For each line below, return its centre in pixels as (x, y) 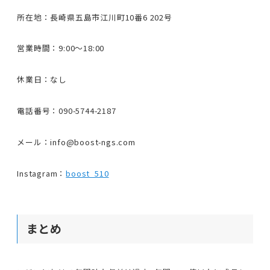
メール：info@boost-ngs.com (76, 142)
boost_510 (87, 173)
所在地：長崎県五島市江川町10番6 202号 (95, 17)
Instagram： (42, 173)
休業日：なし (42, 80)
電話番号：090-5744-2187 (67, 111)
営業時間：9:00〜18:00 (61, 48)
